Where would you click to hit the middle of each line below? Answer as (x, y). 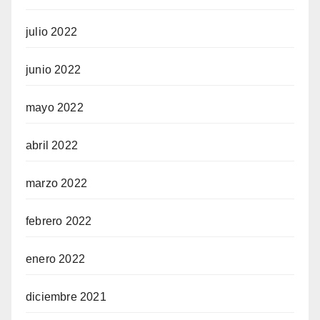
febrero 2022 (59, 221)
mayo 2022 (55, 108)
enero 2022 (55, 259)
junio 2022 (53, 70)
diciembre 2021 (66, 297)
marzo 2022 (56, 184)
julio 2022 (51, 32)
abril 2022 (52, 146)
